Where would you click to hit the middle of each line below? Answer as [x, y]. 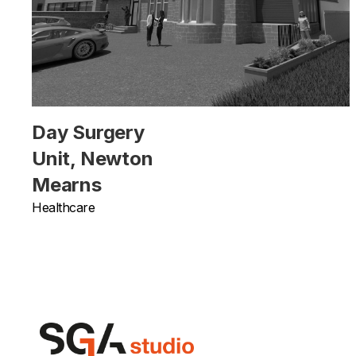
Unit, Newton [93, 158]
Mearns [67, 184]
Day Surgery [88, 132]
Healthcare [63, 207]
